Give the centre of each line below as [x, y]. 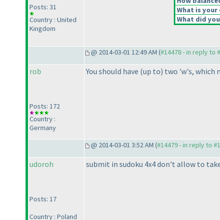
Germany [43, 128]
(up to [150, 71]
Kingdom [42, 29]
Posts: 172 [45, 106]
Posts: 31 [43, 7]
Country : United [53, 20]
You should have [113, 71]
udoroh [41, 164]
